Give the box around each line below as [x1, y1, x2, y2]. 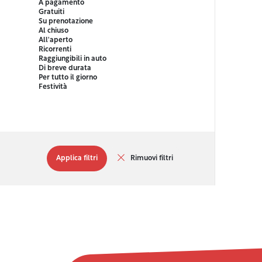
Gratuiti [39, 9, 64, 16]
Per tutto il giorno [39, 74, 97, 82]
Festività [39, 84, 67, 91]
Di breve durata [39, 65, 91, 73]
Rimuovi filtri [130, 155, 173, 163]
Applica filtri [56, 155, 98, 163]
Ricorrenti [39, 46, 71, 54]
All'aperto [39, 37, 73, 44]
